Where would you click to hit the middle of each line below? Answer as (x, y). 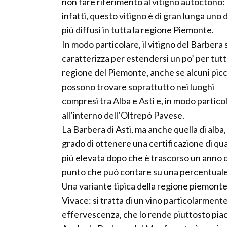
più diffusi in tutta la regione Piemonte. (138, 30)
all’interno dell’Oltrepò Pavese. (123, 115)
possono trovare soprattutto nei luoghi (138, 87)
